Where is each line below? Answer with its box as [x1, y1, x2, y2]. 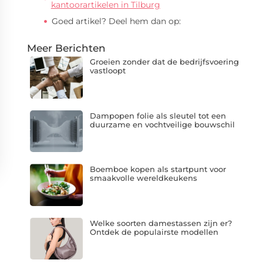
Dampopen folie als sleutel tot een [89, 110, 226, 120]
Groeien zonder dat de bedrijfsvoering [89, 57, 239, 66]
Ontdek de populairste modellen [89, 227, 218, 237]
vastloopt [89, 66, 126, 75]
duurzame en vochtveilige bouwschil [89, 119, 235, 129]
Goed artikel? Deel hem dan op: [52, 16, 181, 26]
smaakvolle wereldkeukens [89, 173, 197, 183]
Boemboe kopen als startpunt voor [89, 164, 226, 174]
